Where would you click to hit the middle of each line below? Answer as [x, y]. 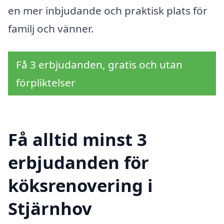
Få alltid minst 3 [77, 139]
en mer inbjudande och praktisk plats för [108, 11]
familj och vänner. [51, 29]
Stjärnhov [50, 208]
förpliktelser [46, 83]
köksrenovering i [80, 185]
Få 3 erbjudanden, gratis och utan [99, 65]
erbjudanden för [78, 162]
